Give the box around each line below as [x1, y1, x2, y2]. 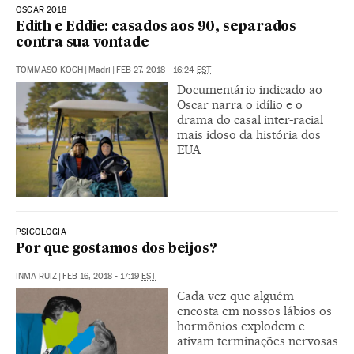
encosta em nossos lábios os [177, 303, 332, 318]
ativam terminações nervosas [177, 333, 338, 348]
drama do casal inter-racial [177, 111, 323, 127]
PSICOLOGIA [16, 226, 66, 237]
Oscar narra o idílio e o [177, 96, 303, 112]
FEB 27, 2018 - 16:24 [116, 64, 197, 75]
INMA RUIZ [16, 270, 57, 281]
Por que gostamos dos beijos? [16, 242, 217, 256]
